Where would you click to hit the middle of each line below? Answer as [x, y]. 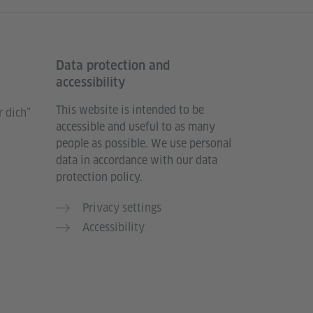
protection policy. [99, 177]
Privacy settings [122, 208]
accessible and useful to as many [136, 126]
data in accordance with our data [137, 160]
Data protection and [113, 65]
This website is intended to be [130, 110]
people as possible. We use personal [144, 143]
